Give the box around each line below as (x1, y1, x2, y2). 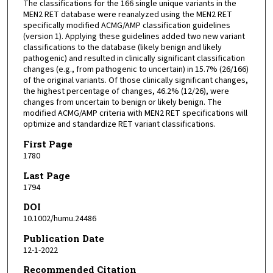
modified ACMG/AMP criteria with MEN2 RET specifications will (23, 107, 247, 120)
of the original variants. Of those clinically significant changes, (23, 74, 248, 87)
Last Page (23, 169, 70, 182)
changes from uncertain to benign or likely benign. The (23, 96, 222, 109)
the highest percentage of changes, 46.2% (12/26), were (23, 85, 229, 98)
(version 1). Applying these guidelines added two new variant (23, 30, 245, 43)
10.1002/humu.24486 (23, 213, 96, 225)
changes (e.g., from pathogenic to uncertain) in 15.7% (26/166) (23, 63, 249, 76)
